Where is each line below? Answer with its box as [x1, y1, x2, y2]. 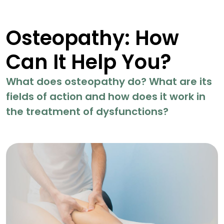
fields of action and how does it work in [6, 89, 205, 104]
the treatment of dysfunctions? [6, 104, 168, 119]
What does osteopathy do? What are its [6, 74, 212, 89]
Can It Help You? [6, 48, 171, 76]
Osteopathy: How [6, 24, 179, 52]
